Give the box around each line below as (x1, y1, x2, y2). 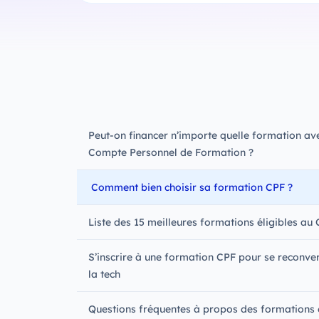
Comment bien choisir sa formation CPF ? (90, 180, 293, 194)
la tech (88, 267, 120, 281)
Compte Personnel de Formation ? (88, 145, 253, 159)
